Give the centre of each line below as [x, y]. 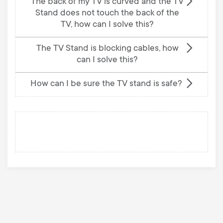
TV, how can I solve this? [107, 25]
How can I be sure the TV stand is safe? [106, 84]
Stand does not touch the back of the [107, 13]
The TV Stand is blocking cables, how [107, 49]
